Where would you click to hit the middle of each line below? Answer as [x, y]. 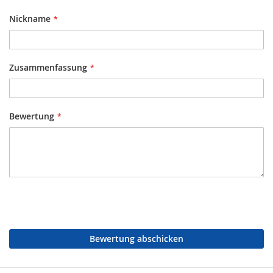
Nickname [30, 19]
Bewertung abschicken [136, 239]
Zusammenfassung [48, 67]
